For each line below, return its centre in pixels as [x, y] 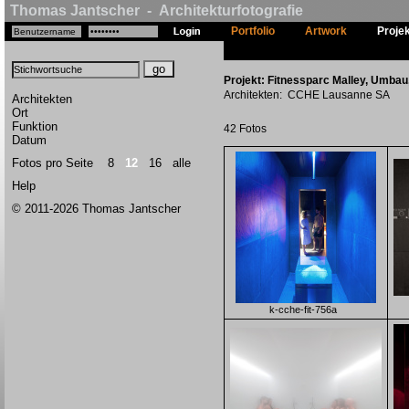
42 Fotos [246, 129]
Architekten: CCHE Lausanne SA [307, 95]
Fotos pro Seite [60, 163]
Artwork [326, 31]
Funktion [35, 126]
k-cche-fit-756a [303, 309]
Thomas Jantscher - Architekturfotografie [157, 10]
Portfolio [253, 31]
